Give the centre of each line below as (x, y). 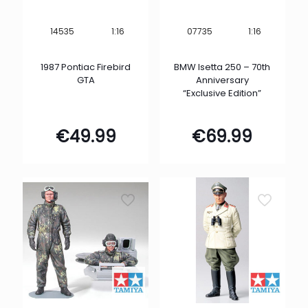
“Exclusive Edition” (222, 93)
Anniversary (222, 80)
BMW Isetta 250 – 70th (222, 67)
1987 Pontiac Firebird (86, 67)
